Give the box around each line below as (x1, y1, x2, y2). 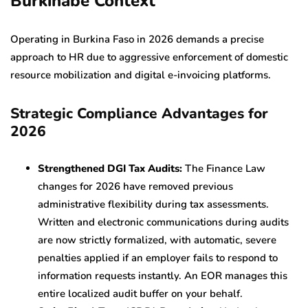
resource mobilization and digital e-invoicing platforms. (10, 67, 271, 82)
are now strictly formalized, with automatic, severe (38, 232, 276, 247)
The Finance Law (182, 161, 265, 175)
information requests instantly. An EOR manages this (38, 268, 287, 283)
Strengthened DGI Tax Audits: (38, 161, 182, 175)
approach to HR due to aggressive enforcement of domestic (10, 49, 288, 64)
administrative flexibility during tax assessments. (38, 197, 269, 211)
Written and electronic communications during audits (38, 214, 289, 229)
